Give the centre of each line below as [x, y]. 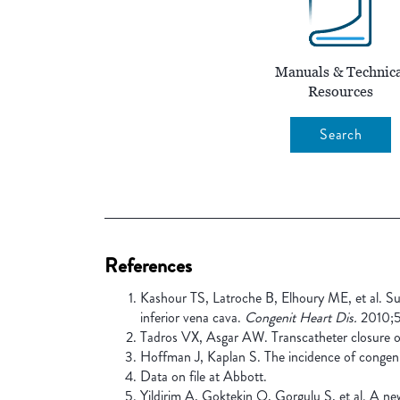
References [148, 266]
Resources [341, 92]
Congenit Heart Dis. [301, 318]
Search [341, 135]
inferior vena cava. [192, 318]
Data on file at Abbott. [204, 377]
